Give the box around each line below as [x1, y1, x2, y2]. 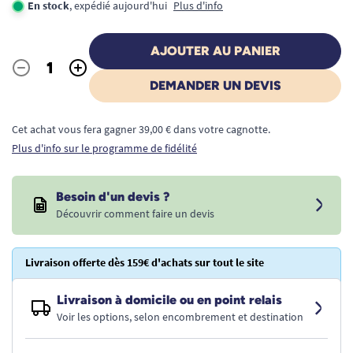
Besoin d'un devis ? [56, 189, 169, 204]
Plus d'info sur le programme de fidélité [12, 141, 197, 155]
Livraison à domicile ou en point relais [57, 292, 282, 307]
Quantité [11, 68, 58, 84]
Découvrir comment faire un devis [56, 206, 214, 221]
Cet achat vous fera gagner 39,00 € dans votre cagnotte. [12, 122, 270, 136]
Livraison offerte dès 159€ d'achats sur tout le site [25, 255, 264, 269]
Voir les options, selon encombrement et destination [57, 310, 303, 324]
